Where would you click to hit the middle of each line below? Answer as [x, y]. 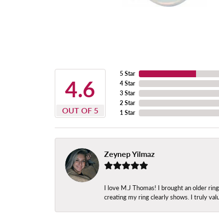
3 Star [127, 93]
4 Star [127, 84]
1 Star [127, 113]
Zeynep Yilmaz [129, 154]
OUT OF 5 [80, 110]
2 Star [127, 103]
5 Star [127, 74]
